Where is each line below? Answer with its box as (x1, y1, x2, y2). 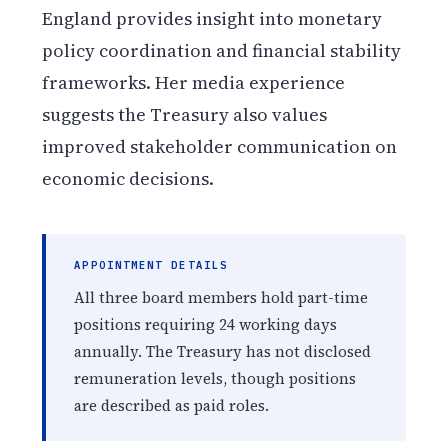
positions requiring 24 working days (74, 314, 338, 336)
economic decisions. (42, 165, 215, 191)
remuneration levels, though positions (74, 368, 357, 390)
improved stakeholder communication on (42, 133, 398, 159)
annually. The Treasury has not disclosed (74, 341, 372, 363)
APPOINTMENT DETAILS (74, 258, 228, 273)
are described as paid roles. (74, 395, 270, 417)
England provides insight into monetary (42, 5, 383, 31)
